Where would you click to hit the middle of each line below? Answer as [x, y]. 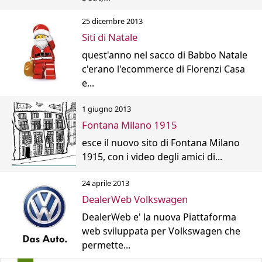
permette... [106, 245]
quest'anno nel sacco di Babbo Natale [165, 55]
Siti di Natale [110, 37]
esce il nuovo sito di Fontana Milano [161, 143]
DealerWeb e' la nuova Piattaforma [159, 217]
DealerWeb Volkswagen [135, 199]
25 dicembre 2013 [112, 21]
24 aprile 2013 [106, 183]
